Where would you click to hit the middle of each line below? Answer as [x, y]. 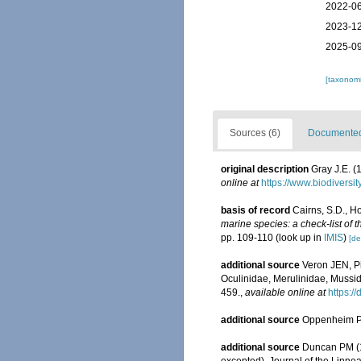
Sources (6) [255, 133]
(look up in [299, 238]
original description [265, 169]
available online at [285, 293]
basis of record [255, 210]
